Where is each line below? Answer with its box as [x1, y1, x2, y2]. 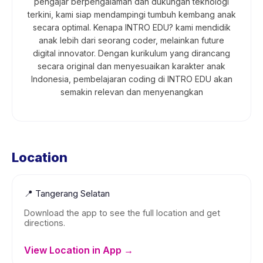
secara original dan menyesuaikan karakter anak [38, 61, 225, 71]
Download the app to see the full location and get [24, 208, 220, 218]
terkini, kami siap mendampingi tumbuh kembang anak [27, 9, 236, 19]
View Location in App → [24, 244, 133, 256]
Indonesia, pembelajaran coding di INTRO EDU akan [31, 74, 232, 84]
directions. [24, 218, 65, 228]
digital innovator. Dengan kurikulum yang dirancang [33, 48, 230, 58]
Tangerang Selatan [35, 188, 110, 199]
